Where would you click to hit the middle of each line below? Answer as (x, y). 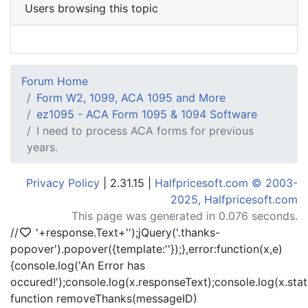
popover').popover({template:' (89, 249)
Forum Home (55, 81)
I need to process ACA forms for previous (145, 131)
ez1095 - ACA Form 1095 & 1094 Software (147, 114)
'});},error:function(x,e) (225, 249)
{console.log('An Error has (78, 265)
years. (42, 147)
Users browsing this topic (91, 8)
